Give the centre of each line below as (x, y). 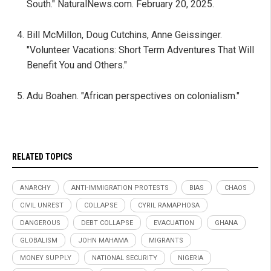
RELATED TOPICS (42, 157)
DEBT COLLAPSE (107, 223)
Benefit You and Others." (77, 65)
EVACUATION (174, 223)
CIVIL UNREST (42, 206)
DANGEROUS (40, 223)
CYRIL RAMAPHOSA (169, 206)
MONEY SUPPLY (46, 258)
